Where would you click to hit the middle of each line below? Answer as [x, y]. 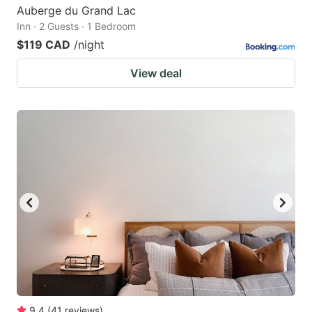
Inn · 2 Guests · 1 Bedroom [76, 26]
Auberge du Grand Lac [76, 10]
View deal [156, 73]
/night [89, 44]
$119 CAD [44, 44]
